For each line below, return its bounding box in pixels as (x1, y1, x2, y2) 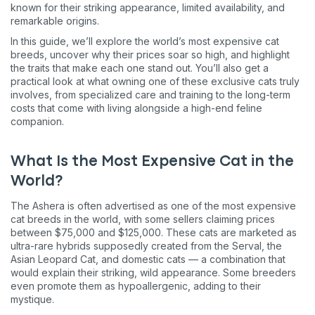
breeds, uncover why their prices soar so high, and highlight (11, 48, 290, 60)
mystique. (11, 292, 54, 305)
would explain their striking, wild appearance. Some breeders (11, 266, 296, 278)
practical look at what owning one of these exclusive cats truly (11, 75, 300, 87)
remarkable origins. (11, 14, 99, 27)
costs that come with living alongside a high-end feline (11, 101, 262, 114)
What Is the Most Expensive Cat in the (11, 155, 294, 169)
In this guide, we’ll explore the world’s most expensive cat (11, 34, 279, 47)
